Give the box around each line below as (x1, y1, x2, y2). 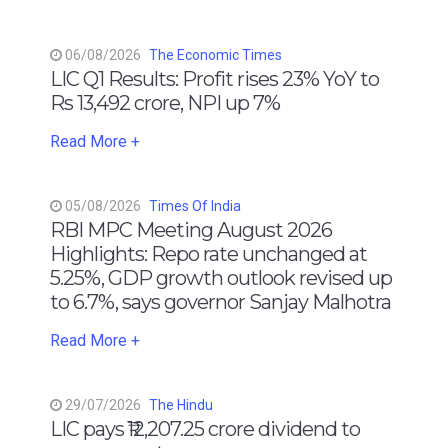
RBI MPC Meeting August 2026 (50, 217, 332, 242)
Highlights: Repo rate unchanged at (50, 241, 367, 266)
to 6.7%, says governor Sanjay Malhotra (50, 289, 391, 314)
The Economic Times (149, 46, 282, 63)
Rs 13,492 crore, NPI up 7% (50, 90, 280, 115)
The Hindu (149, 396, 213, 413)
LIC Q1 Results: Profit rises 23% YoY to (50, 66, 379, 91)
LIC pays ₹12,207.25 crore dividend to (50, 416, 360, 441)
